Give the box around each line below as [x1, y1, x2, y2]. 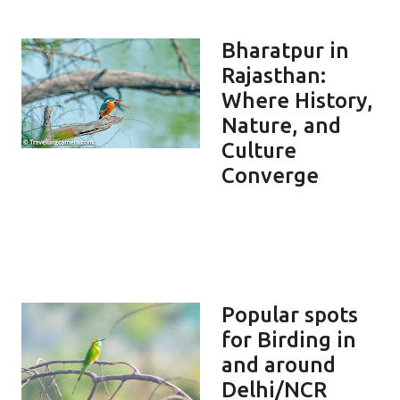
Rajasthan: [221, 62, 326, 87]
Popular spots [221, 302, 358, 327]
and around [221, 352, 336, 377]
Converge [221, 162, 319, 187]
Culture [221, 137, 296, 162]
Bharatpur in [221, 37, 349, 62]
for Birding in [221, 327, 356, 352]
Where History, [221, 87, 373, 112]
